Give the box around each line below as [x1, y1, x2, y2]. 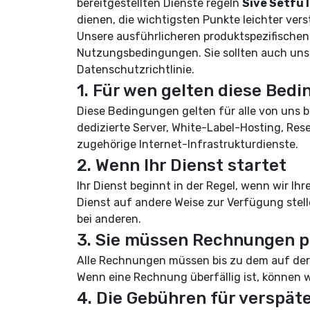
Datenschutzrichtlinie [77, 63, 192, 76]
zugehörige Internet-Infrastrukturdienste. [77, 138, 298, 151]
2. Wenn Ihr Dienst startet [77, 156, 286, 175]
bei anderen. [77, 212, 141, 226]
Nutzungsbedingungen [77, 46, 199, 60]
